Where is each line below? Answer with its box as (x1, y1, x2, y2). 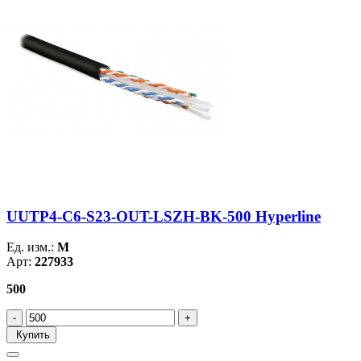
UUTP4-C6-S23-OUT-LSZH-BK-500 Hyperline (6, 207, 321, 225)
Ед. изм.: (6, 240, 57, 255)
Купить (13, 329, 50, 342)
